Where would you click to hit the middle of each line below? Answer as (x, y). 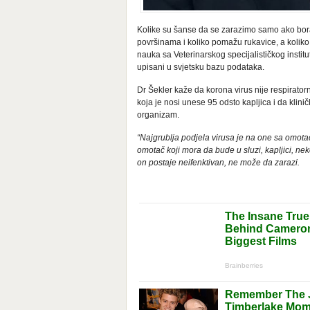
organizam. (158, 115)
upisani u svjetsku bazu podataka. (201, 67)
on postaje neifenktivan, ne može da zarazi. (218, 163)
